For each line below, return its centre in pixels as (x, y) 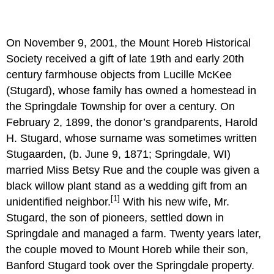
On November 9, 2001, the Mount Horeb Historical (129, 43)
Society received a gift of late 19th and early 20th (125, 58)
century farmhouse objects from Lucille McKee (119, 74)
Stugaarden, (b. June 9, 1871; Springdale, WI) (119, 154)
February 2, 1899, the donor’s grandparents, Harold (132, 122)
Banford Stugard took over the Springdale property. (131, 265)
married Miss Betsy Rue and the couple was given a (133, 170)
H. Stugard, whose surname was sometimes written (132, 138)
